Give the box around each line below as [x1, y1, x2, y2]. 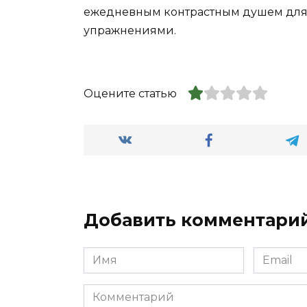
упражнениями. [84, 23, 176, 37]
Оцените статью [84, 87, 177, 101]
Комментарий [83, 285, 164, 299]
